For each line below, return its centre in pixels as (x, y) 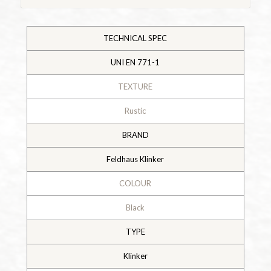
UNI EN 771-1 (135, 62)
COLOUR (135, 183)
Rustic (135, 110)
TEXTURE (135, 86)
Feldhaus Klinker (135, 159)
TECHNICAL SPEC (135, 38)
